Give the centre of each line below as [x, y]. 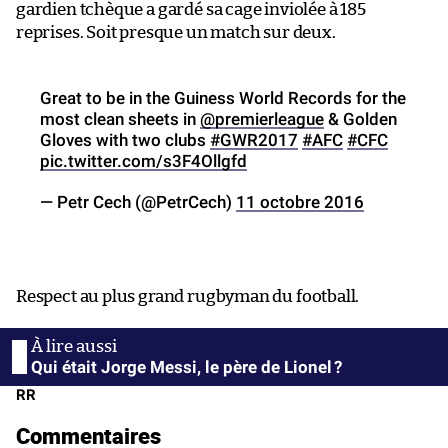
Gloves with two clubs [125, 139]
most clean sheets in [120, 118]
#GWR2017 [254, 139]
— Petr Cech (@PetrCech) [138, 201]
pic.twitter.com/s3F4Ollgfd [143, 160]
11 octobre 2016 [300, 201]
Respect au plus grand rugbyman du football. [188, 296]
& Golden [360, 118]
